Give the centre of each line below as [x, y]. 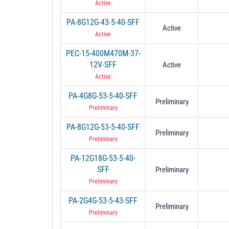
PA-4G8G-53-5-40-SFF [103, 96]
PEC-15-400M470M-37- [103, 53]
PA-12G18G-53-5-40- [103, 158]
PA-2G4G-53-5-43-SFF [103, 200]
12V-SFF [103, 64]
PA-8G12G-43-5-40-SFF [103, 22]
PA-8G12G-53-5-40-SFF [103, 127]
